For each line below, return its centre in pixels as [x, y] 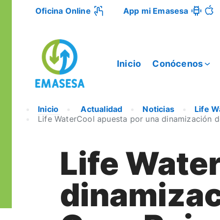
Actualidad [101, 109]
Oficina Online [63, 11]
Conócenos [178, 63]
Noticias [159, 109]
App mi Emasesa [156, 11]
